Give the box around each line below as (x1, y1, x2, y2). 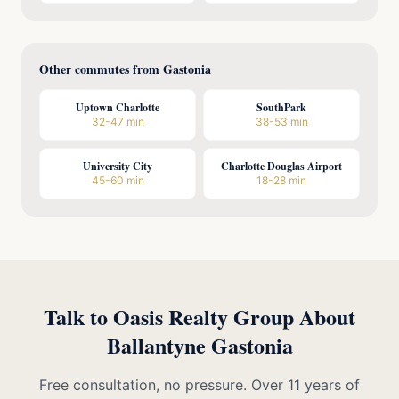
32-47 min (91, 115, 144, 128)
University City (83, 159, 152, 174)
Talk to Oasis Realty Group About (44, 301, 355, 332)
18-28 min (256, 174, 306, 187)
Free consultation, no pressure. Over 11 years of (39, 376, 360, 394)
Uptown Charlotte (76, 100, 159, 115)
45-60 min (91, 174, 144, 187)
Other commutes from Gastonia (39, 60, 211, 78)
